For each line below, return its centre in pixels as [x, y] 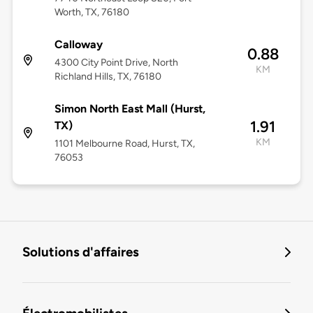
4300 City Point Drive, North [116, 63]
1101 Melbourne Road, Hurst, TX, [124, 144]
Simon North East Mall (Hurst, [130, 109]
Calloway [78, 45]
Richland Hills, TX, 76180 [108, 77]
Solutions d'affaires [81, 252]
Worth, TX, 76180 [92, 13]
